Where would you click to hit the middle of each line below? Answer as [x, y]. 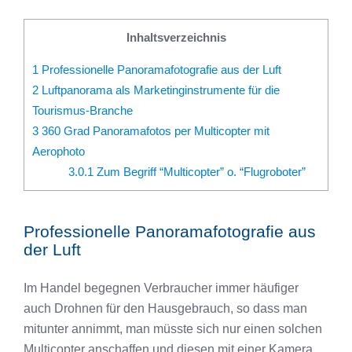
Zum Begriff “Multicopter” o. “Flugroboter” [199, 172]
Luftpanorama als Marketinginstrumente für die [159, 90]
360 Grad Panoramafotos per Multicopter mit [154, 131]
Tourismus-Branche [82, 111]
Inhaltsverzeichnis [176, 37]
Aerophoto [59, 152]
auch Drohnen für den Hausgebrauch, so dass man [165, 308]
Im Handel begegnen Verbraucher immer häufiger [161, 288]
